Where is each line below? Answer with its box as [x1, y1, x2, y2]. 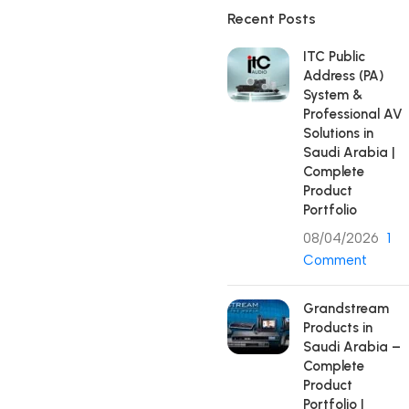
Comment [303, 252, 367, 268]
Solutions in [303, 125, 373, 142]
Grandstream [303, 300, 389, 317]
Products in [303, 320, 372, 336]
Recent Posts [227, 10, 316, 27]
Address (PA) [303, 68, 383, 84]
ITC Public [303, 48, 365, 65]
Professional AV [303, 106, 403, 122]
